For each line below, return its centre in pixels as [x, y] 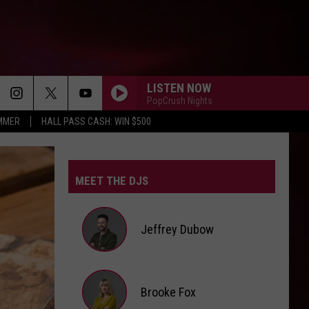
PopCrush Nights [180, 100]
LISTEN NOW [179, 88]
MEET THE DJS [112, 181]
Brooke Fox [168, 292]
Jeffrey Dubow [177, 229]
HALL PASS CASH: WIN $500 [96, 121]
